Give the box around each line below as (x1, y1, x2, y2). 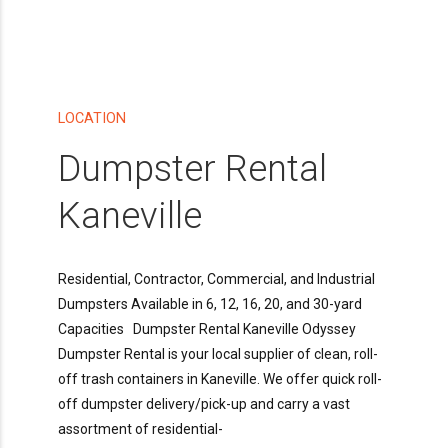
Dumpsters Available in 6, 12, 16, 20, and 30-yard (58, 296, 362, 313)
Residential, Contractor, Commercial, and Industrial (58, 271, 375, 288)
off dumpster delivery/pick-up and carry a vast (58, 396, 350, 413)
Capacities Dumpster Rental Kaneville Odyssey (58, 321, 356, 338)
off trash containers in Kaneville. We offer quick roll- (58, 371, 382, 388)
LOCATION (58, 109, 126, 127)
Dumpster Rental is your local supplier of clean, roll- (58, 346, 378, 363)
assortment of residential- (58, 421, 223, 438)
